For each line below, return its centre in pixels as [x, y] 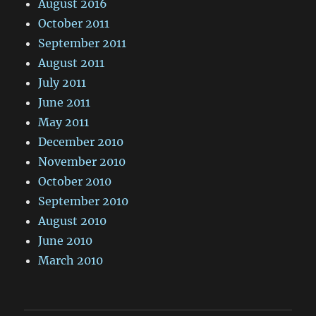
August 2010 [73, 220]
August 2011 [72, 62]
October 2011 [74, 23]
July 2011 [62, 82]
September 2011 [83, 43]
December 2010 [81, 141]
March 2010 [71, 260]
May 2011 [64, 122]
